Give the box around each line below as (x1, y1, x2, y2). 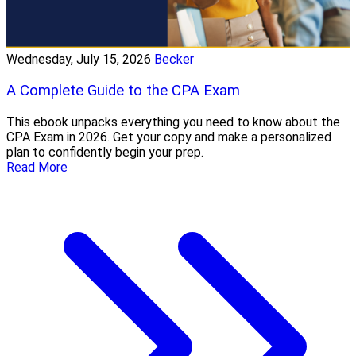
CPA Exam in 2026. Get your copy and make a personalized (6, 129, 331, 145)
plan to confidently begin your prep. (6, 144, 203, 160)
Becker (154, 52, 194, 68)
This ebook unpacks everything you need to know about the (6, 114, 340, 130)
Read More (6, 159, 68, 175)
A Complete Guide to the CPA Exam (6, 82, 240, 100)
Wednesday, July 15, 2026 (6, 52, 151, 68)
